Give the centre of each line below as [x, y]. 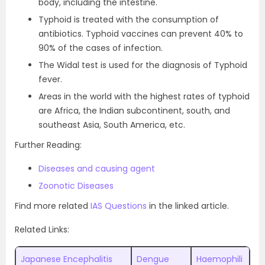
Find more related [53, 206]
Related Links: [42, 230]
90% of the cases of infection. [101, 48]
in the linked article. [189, 206]
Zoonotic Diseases [76, 186]
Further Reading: [48, 145]
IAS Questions [119, 206]
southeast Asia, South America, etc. [112, 125]
